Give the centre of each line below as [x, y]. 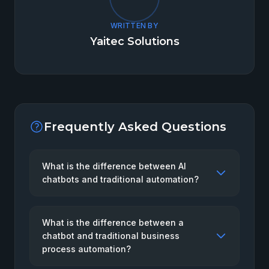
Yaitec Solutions [134, 41]
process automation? [86, 249]
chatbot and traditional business [111, 236]
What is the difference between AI [114, 166]
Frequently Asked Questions [135, 127]
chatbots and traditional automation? [120, 179]
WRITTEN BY [134, 26]
